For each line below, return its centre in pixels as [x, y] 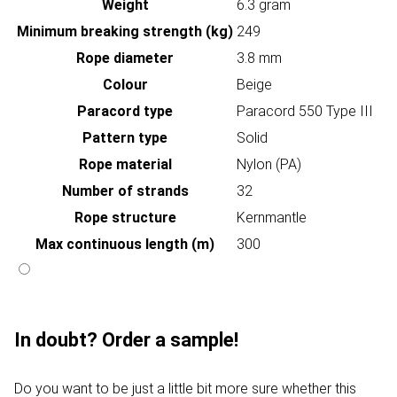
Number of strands [125, 191]
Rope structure [125, 218]
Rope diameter [125, 58]
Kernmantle [272, 218]
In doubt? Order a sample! [126, 340]
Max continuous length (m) [125, 245]
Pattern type [125, 138]
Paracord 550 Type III [305, 112]
